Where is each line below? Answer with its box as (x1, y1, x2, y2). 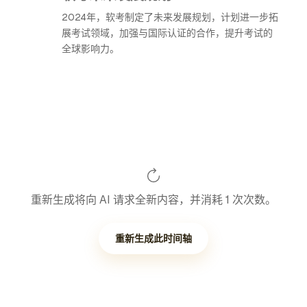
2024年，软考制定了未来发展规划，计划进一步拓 (62, 11, 278, 23)
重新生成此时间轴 (115, 232, 192, 245)
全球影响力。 (62, 42, 119, 55)
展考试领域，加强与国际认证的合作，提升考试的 (62, 27, 273, 39)
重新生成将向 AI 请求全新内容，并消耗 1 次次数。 (31, 193, 276, 207)
